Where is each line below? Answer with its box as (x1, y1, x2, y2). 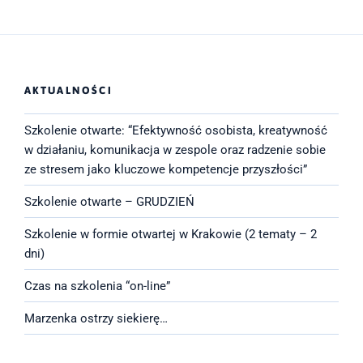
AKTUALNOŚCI (24, 83, 113, 96)
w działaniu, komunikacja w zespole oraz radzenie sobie (24, 142, 326, 157)
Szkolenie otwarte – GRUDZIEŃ (24, 194, 194, 209)
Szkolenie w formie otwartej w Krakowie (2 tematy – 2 (24, 226, 317, 241)
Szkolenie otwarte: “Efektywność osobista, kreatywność (24, 122, 327, 138)
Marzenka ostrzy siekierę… (24, 310, 168, 326)
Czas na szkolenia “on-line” (24, 278, 170, 293)
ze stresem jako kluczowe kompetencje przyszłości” (24, 161, 307, 177)
